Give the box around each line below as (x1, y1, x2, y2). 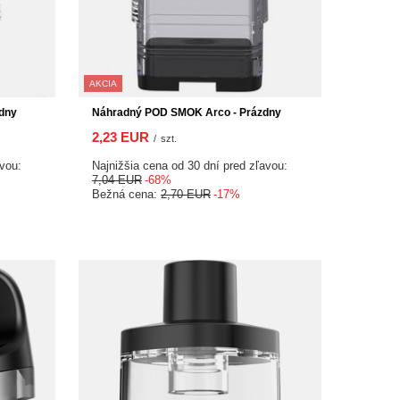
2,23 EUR (92, 129, 149, 145)
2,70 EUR (161, 187, 211, 201)
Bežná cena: (92, 187, 161, 201)
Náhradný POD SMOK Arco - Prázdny (92, 106, 281, 119)
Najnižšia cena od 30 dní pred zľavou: (92, 159, 287, 172)
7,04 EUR (92, 173, 142, 187)
